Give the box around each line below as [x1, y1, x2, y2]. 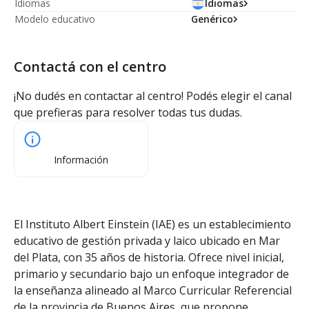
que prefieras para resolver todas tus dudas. [14, 105, 242, 120]
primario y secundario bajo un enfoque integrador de [14, 266, 289, 281]
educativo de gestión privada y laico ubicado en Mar [14, 233, 280, 248]
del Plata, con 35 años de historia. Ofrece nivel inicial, [14, 250, 284, 265]
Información [54, 153, 108, 166]
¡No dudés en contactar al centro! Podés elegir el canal [14, 88, 292, 103]
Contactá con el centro [14, 57, 166, 76]
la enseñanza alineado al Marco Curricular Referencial [14, 283, 292, 298]
